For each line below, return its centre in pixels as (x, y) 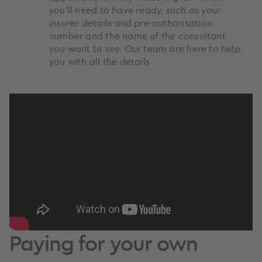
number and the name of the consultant (137, 35)
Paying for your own (104, 242)
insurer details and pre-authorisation (131, 23)
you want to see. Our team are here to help (145, 48)
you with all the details (100, 61)
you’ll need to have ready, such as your (135, 10)
